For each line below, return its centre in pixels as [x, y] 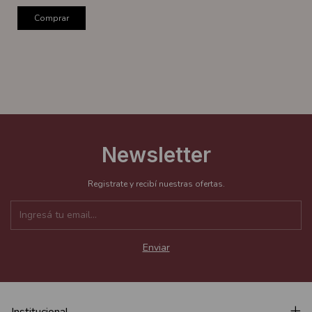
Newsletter [156, 154]
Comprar [52, 18]
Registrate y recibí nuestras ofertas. [156, 184]
